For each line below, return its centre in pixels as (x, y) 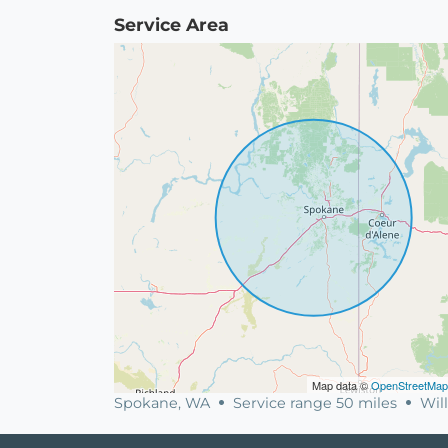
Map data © (341, 385)
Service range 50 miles (315, 403)
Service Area (171, 25)
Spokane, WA (164, 403)
